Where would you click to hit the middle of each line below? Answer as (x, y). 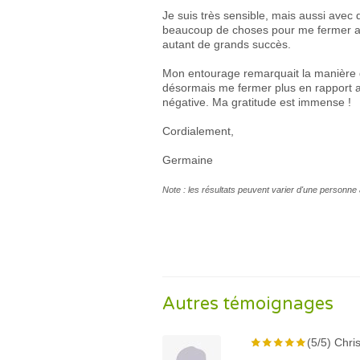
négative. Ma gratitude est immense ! (257, 102)
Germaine (188, 160)
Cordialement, (198, 131)
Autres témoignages (248, 304)
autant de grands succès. (227, 44)
